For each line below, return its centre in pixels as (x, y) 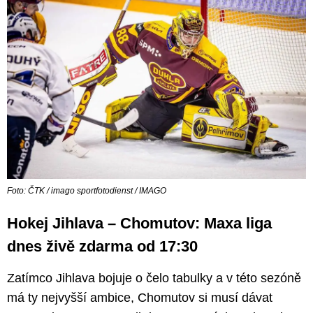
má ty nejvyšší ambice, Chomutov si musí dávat (140, 298)
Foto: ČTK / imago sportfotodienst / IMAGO (87, 191)
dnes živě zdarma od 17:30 (102, 247)
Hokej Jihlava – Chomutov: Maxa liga (139, 224)
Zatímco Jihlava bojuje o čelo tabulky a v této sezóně (154, 278)
